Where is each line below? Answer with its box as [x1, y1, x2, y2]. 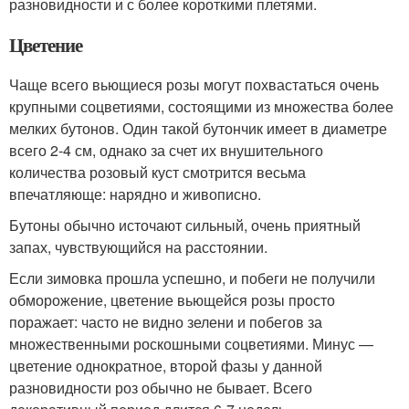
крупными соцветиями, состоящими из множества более [9, 95, 393, 117]
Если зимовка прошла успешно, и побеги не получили [9, 267, 375, 288]
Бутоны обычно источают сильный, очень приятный [9, 214, 361, 236]
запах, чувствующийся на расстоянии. [9, 236, 267, 257]
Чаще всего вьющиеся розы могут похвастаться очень [9, 73, 379, 95]
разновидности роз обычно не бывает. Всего [9, 376, 312, 398]
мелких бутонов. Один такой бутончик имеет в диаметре [9, 117, 387, 139]
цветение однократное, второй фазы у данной [9, 354, 322, 376]
